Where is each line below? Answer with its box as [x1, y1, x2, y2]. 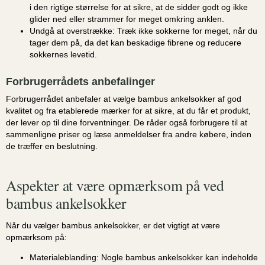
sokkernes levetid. [30, 49, 97, 59]
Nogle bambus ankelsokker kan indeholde [99, 252, 258, 262]
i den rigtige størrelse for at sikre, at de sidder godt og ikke [30, 2, 248, 12]
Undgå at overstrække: [30, 25, 115, 35]
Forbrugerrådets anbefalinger [6, 75, 155, 88]
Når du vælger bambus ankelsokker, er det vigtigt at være [6, 220, 220, 230]
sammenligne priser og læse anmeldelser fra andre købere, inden [6, 129, 251, 139]
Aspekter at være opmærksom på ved [6, 174, 224, 195]
